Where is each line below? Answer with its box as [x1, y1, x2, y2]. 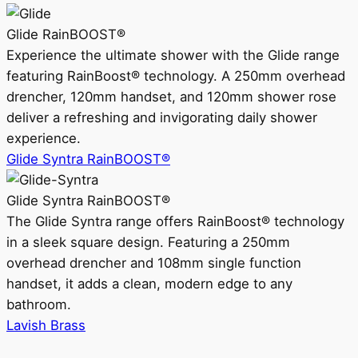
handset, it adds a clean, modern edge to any [6, 276, 292, 292]
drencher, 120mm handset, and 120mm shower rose [6, 89, 336, 105]
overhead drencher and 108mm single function [6, 255, 301, 271]
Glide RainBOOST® [6, 26, 125, 42]
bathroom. [6, 296, 71, 312]
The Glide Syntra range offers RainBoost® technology [6, 213, 344, 229]
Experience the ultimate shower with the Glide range [6, 47, 340, 63]
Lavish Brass [6, 317, 86, 333]
